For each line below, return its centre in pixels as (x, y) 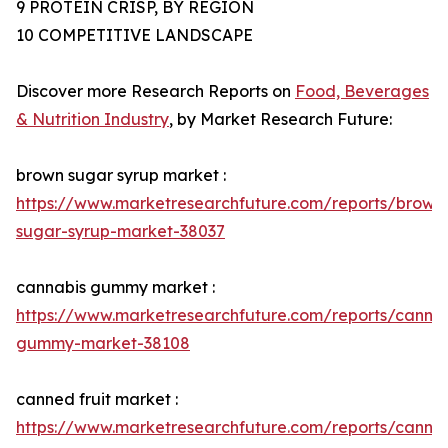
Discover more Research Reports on (155, 91)
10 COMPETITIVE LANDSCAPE (134, 35)
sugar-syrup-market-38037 (120, 231)
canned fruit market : (97, 399)
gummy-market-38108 (103, 343)
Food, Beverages (362, 91)
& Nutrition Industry (92, 119)
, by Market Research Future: (280, 119)
